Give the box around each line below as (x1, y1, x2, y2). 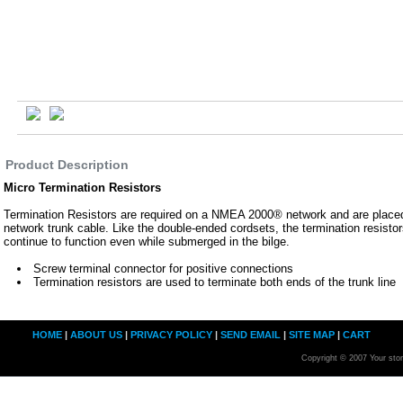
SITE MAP (289, 328, 335, 340)
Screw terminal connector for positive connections (33, 261, 293, 275)
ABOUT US (70, 328, 122, 340)
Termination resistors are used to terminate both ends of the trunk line (33, 274, 396, 289)
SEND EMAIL (220, 328, 281, 340)
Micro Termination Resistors (4, 180, 161, 194)
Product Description (5, 157, 129, 172)
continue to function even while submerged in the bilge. (4, 234, 290, 248)
